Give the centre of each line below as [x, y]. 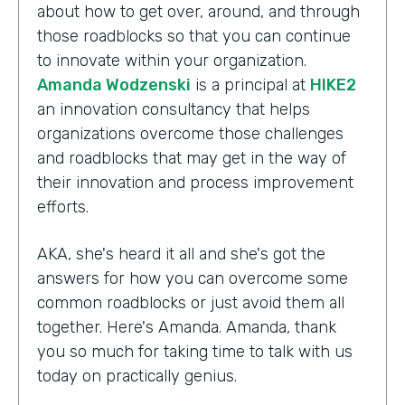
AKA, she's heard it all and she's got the [181, 254]
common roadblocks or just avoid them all [191, 302]
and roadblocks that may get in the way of [192, 158]
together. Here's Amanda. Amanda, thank [187, 327]
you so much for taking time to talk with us [195, 351]
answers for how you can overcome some [193, 278]
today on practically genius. [137, 376]
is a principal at [250, 85]
